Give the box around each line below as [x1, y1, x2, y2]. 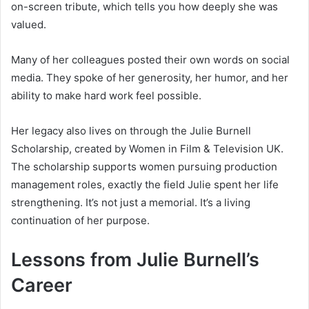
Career [11, 274, 72, 297]
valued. [11, 18, 46, 32]
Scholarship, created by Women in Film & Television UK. [11, 142, 283, 156]
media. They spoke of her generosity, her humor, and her [11, 71, 288, 85]
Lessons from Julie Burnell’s [11, 248, 259, 272]
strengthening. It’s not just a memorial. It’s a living [11, 196, 250, 210]
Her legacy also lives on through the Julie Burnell [11, 124, 251, 138]
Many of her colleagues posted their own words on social [11, 53, 290, 67]
